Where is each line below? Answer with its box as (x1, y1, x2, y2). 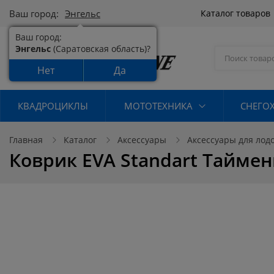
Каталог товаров (200, 7, 273, 19)
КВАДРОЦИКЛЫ (18, 99, 88, 112)
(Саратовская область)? (51, 43, 150, 54)
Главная (9, 133, 43, 146)
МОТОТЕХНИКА (124, 99, 193, 112)
